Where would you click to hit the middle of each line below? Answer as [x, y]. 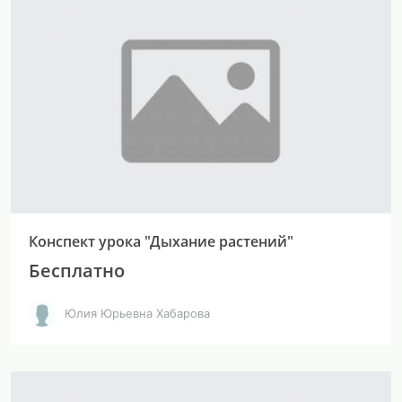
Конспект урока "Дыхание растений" [161, 241]
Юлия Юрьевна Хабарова [137, 313]
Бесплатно [77, 271]
